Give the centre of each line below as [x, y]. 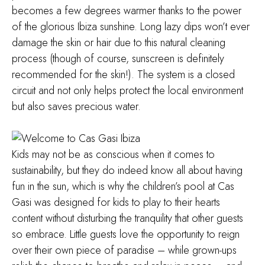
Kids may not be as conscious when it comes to [113, 154]
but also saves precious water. [76, 106]
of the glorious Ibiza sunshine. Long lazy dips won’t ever [131, 27]
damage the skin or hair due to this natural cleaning [119, 43]
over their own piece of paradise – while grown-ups [124, 250]
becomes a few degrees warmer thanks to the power [127, 11]
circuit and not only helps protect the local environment [127, 91]
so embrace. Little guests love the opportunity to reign [126, 234]
